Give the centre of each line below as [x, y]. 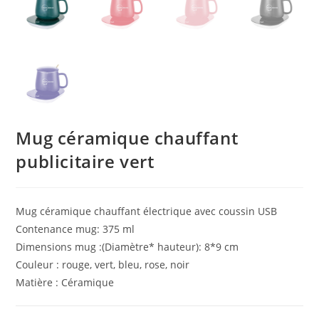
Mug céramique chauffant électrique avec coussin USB [147, 211]
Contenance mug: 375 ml [75, 229]
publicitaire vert [85, 161]
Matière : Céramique [65, 282]
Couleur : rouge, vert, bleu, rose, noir [103, 264]
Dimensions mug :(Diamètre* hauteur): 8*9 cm [127, 246]
